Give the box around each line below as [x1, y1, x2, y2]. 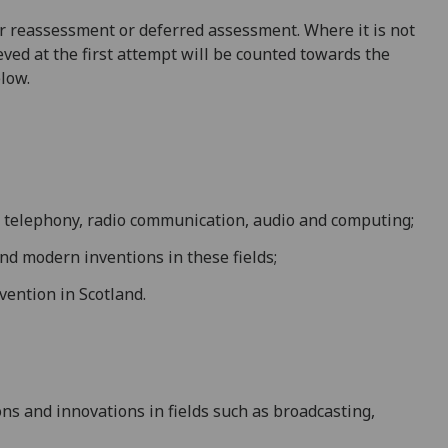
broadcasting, [273, 399, 375, 422]
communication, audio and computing [130, 208, 411, 231]
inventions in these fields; [80, 246, 277, 269]
